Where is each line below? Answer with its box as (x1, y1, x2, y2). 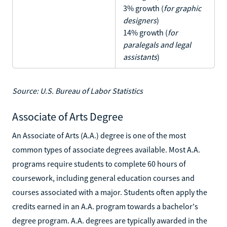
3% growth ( (123, 3, 164, 13)
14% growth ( (123, 27, 168, 37)
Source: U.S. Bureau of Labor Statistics (12, 85, 143, 96)
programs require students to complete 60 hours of (12, 158, 186, 169)
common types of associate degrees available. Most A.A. (12, 144, 200, 155)
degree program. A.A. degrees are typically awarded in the (12, 215, 207, 225)
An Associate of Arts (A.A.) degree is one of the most (12, 130, 186, 140)
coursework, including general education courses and (12, 172, 195, 183)
